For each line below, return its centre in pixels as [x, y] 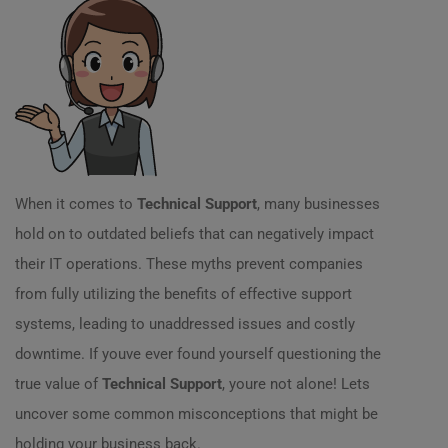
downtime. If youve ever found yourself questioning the [198, 354]
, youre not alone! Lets [296, 384]
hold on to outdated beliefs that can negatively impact [194, 234]
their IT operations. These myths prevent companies [189, 264]
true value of [58, 384]
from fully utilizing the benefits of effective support [183, 294]
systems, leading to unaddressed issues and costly [185, 324]
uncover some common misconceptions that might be [196, 414]
